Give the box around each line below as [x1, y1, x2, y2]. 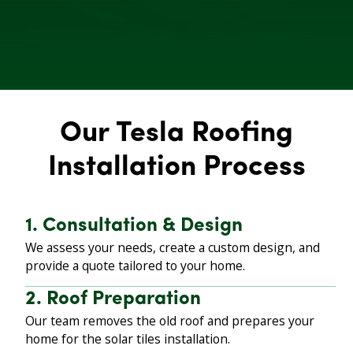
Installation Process [47, 154, 306, 183]
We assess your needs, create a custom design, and [25, 239, 321, 257]
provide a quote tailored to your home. [25, 257, 246, 275]
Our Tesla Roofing [60, 120, 293, 149]
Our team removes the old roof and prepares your [25, 311, 315, 329]
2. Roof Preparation [25, 289, 202, 309]
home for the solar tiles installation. [25, 329, 231, 347]
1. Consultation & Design [25, 217, 243, 236]
